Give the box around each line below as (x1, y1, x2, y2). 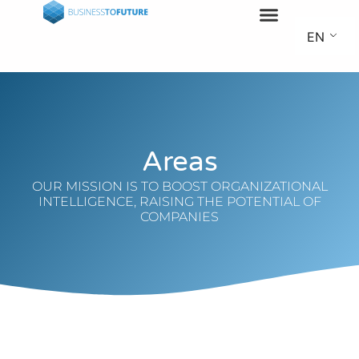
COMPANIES (140, 208, 219, 224)
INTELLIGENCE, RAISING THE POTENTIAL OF (38, 193, 321, 209)
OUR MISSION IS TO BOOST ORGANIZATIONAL (31, 178, 328, 194)
